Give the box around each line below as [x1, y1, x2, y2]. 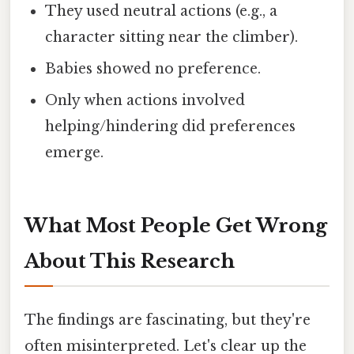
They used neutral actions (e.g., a [45, 2, 278, 21]
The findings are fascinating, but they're [24, 311, 311, 330]
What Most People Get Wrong [24, 214, 327, 238]
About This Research [24, 250, 235, 273]
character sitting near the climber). [45, 28, 299, 47]
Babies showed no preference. [45, 60, 262, 78]
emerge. [45, 144, 104, 162]
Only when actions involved [45, 92, 246, 110]
